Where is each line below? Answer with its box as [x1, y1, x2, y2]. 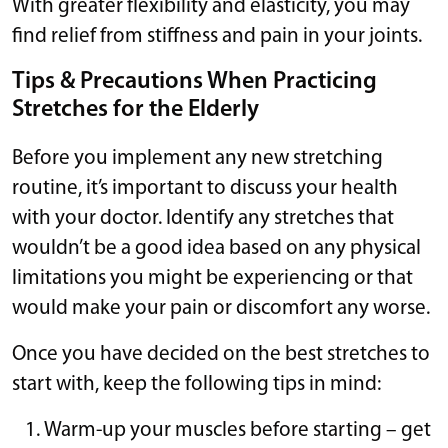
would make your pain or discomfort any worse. [12, 297, 430, 319]
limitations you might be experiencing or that [12, 267, 413, 289]
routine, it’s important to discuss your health [12, 177, 398, 199]
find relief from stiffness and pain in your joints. [12, 25, 422, 47]
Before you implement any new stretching [12, 147, 383, 169]
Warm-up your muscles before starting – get [44, 419, 431, 441]
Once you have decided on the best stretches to [12, 343, 430, 365]
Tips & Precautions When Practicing [12, 69, 377, 94]
